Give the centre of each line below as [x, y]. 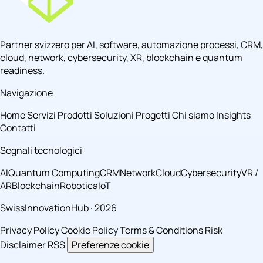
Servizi [42, 115]
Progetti [154, 115]
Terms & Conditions [161, 230]
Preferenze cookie [110, 245]
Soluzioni [115, 115]
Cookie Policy [90, 230]
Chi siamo [194, 115]
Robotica [79, 186]
